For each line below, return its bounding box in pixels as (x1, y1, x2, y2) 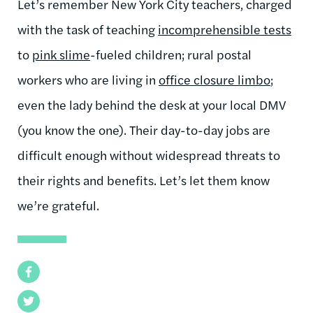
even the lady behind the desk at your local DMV (17, 95, 286, 113)
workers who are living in (17, 70, 159, 88)
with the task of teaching (17, 20, 158, 38)
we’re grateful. (17, 196, 99, 214)
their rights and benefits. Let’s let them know (17, 170, 270, 189)
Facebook (17, 263, 65, 279)
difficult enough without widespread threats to (17, 145, 280, 163)
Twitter (17, 292, 54, 309)
